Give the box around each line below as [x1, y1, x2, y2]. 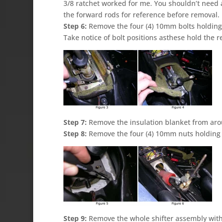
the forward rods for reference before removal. [63, 9, 220, 19]
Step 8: [63, 128, 87, 138]
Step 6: [63, 21, 87, 31]
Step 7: [63, 117, 87, 127]
